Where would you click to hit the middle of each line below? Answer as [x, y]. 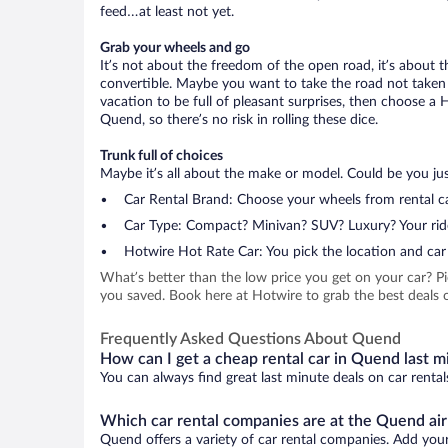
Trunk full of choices [161, 156]
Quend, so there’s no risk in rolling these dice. [239, 120]
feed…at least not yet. [167, 12]
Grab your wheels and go [175, 48]
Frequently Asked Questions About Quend [250, 339]
